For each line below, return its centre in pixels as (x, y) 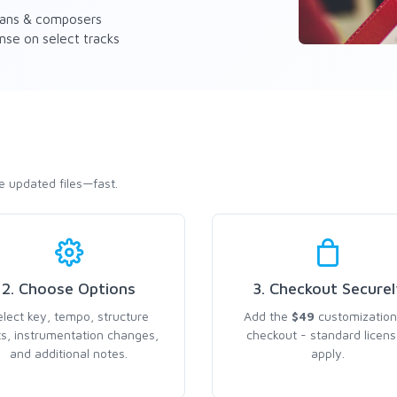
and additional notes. (69, 353)
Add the (268, 316)
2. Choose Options (69, 288)
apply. (328, 353)
